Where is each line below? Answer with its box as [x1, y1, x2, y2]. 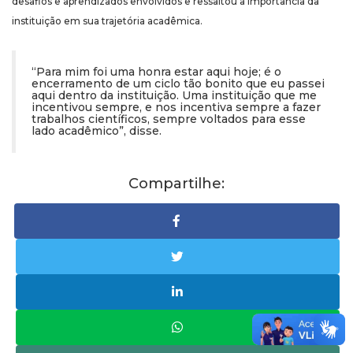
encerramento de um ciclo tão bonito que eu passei [32, 76, 325, 91]
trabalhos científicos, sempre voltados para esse [32, 111, 306, 126]
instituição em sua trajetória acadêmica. [12, 14, 203, 27]
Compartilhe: [128, 174, 225, 192]
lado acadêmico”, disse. [32, 123, 162, 138]
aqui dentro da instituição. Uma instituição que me [32, 87, 317, 102]
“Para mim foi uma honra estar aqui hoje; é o [32, 64, 281, 79]
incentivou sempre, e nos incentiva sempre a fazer [32, 99, 321, 114]
